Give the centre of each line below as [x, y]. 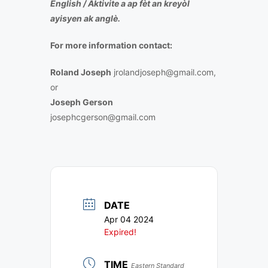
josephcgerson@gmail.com [103, 117]
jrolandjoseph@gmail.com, [164, 72]
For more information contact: [111, 45]
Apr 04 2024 [129, 219]
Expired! [120, 232]
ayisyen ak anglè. [85, 18]
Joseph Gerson [82, 102]
